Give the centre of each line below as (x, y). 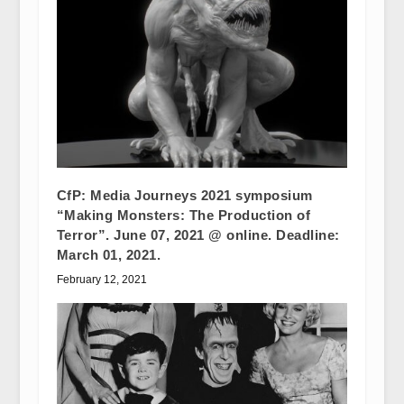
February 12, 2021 (101, 279)
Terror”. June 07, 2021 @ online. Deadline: (198, 234)
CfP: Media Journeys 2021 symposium (184, 195)
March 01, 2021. (109, 254)
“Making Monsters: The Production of (184, 215)
